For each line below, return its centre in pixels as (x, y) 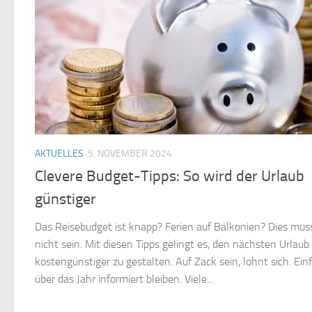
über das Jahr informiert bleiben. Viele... (124, 279)
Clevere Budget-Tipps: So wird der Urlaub (170, 177)
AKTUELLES (59, 154)
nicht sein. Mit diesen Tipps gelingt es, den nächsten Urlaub (172, 244)
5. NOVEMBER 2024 (130, 154)
